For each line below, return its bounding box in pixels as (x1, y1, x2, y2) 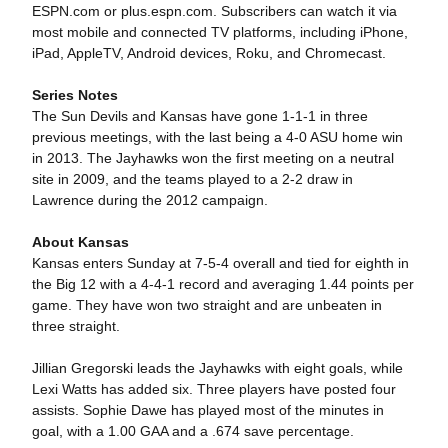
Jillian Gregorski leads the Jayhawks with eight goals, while (31, 360, 403, 376)
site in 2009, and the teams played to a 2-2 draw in (31, 171, 353, 187)
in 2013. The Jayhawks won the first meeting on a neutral (31, 150, 394, 166)
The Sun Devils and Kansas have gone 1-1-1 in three (31, 108, 368, 124)
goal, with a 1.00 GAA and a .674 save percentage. (31, 423, 354, 439)
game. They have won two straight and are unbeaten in (31, 297, 382, 313)
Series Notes (31, 87, 118, 103)
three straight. (31, 318, 120, 334)
